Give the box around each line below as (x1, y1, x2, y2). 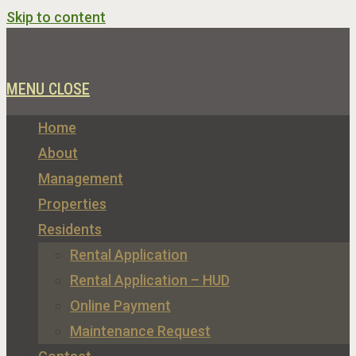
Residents (38, 221, 102, 238)
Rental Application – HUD (70, 272, 230, 288)
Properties (38, 195, 106, 212)
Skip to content (6, 9, 106, 25)
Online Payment (70, 297, 171, 314)
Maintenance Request (70, 323, 211, 339)
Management (38, 170, 123, 187)
